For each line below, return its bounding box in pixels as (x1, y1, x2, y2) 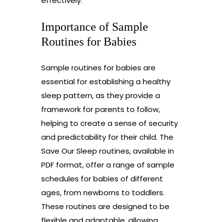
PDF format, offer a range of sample (41, 160, 174, 170)
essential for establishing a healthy (41, 76, 170, 87)
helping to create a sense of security (41, 118, 178, 129)
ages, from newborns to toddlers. (41, 187, 165, 198)
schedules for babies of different (41, 173, 163, 184)
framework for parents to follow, (41, 104, 160, 115)
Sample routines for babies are (41, 62, 156, 73)
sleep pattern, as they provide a (41, 90, 160, 101)
